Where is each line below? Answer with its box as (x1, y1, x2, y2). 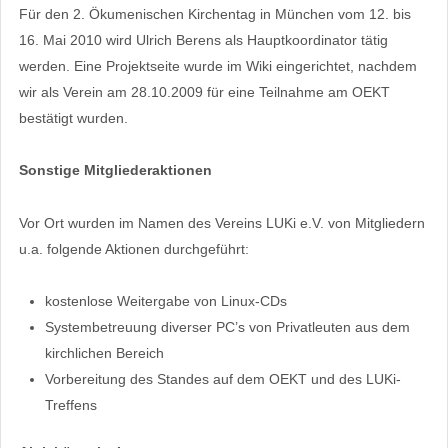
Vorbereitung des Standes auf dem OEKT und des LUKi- (44, 370, 401, 387)
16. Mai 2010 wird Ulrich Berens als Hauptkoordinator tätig (18, 32, 388, 49)
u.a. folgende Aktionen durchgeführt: (18, 240, 249, 257)
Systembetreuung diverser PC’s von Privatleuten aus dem (44, 318, 410, 335)
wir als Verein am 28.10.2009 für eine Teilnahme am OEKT (18, 84, 390, 101)
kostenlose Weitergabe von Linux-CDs (44, 292, 287, 309)
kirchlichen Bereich (44, 344, 164, 361)
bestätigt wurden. (18, 110, 128, 127)
